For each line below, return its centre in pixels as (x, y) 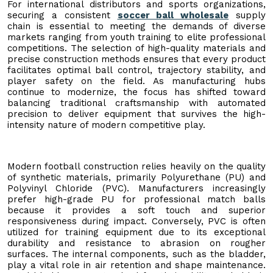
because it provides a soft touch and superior (136, 210)
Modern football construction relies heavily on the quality (136, 166)
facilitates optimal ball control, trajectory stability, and (136, 70)
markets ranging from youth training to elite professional (136, 37)
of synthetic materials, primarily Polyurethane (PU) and (136, 177)
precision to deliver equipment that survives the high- (136, 114)
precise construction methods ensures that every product (136, 59)
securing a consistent (62, 15)
